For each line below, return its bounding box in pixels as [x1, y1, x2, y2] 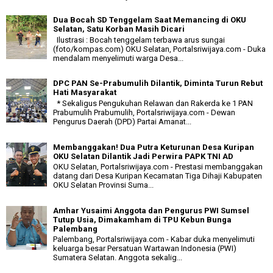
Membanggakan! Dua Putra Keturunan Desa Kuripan [53, 142, 254, 152]
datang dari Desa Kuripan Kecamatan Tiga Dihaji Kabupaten [53, 171, 262, 181]
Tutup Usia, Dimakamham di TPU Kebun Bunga [53, 214, 232, 224]
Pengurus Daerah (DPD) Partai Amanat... [53, 116, 191, 126]
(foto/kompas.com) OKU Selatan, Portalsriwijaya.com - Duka [53, 44, 266, 54]
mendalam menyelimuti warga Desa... [53, 53, 183, 63]
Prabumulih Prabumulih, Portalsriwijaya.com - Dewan [53, 107, 235, 117]
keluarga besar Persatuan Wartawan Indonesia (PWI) [53, 244, 236, 253]
